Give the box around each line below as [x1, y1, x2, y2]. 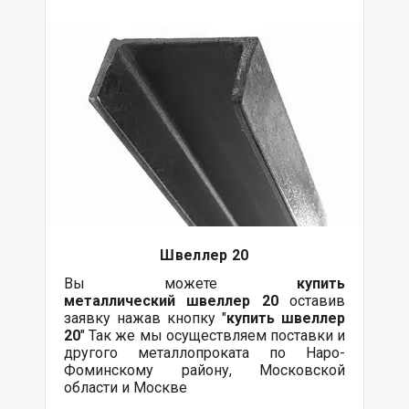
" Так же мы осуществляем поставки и [80, 326, 345, 344]
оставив [278, 291, 346, 309]
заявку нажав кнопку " [64, 309, 226, 327]
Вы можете [64, 274, 297, 292]
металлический [64, 291, 187, 309]
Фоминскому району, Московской [64, 361, 345, 379]
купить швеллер [226, 309, 345, 327]
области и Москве [64, 378, 187, 396]
